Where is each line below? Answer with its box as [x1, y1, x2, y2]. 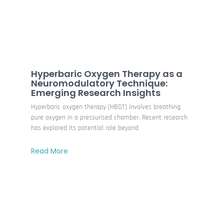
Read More [31, 145, 68, 156]
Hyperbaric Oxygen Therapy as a [31, 67, 183, 80]
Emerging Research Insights [31, 86, 161, 99]
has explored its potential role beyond [31, 123, 139, 132]
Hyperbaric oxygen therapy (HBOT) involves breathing [31, 102, 181, 111]
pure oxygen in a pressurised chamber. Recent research [31, 112, 188, 122]
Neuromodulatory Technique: [31, 76, 168, 89]
